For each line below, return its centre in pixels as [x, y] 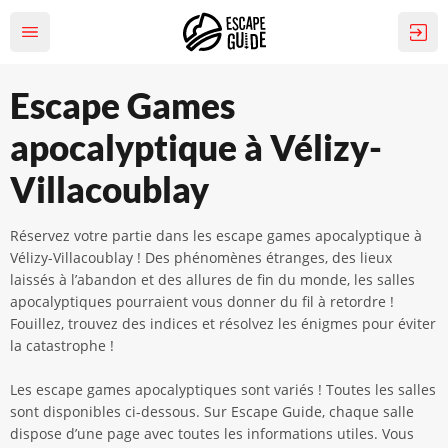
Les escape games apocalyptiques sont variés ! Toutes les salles [223, 389]
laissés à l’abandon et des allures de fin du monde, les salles [212, 279]
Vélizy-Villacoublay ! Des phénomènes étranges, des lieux [201, 257]
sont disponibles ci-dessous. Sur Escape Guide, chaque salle [212, 411]
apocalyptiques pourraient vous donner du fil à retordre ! [202, 301]
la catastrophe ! [62, 345]
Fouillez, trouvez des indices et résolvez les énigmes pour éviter [223, 323]
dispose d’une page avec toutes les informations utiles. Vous [212, 433]
